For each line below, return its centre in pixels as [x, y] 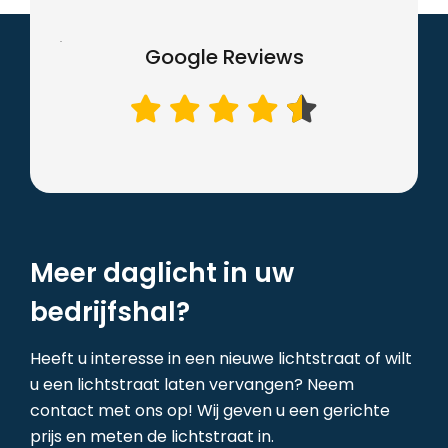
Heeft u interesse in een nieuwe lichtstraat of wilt [220, 359]
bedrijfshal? [109, 312]
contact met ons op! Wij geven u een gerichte [209, 411]
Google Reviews [224, 57]
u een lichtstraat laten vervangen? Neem [191, 385]
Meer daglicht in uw [161, 273]
